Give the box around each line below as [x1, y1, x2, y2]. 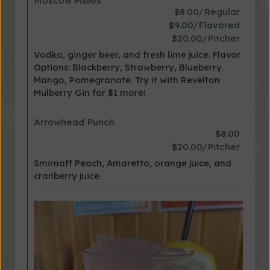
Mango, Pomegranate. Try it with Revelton [34, 74, 220, 86]
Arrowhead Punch [34, 116, 115, 128]
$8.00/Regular [174, 6, 240, 17]
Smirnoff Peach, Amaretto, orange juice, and [34, 157, 231, 169]
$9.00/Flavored [169, 19, 240, 31]
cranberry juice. [34, 170, 101, 181]
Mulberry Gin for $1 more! [34, 87, 146, 98]
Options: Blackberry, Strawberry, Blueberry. [34, 61, 223, 73]
